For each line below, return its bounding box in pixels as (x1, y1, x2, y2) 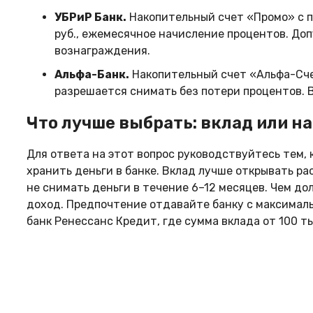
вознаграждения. (54, 44, 150, 58)
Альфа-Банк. (54, 68, 129, 82)
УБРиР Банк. (54, 10, 126, 24)
